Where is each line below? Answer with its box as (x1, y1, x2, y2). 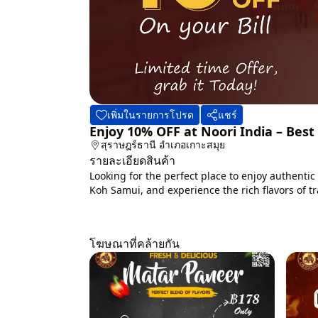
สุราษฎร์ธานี (101, 138, 159, 151)
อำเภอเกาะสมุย (159, 138, 225, 151)
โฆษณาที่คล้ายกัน (89, 236, 180, 251)
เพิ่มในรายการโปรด (107, 108, 194, 121)
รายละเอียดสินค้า (89, 153, 175, 168)
